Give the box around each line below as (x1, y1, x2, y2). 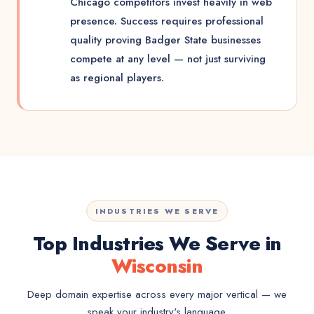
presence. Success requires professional (70, 13, 264, 29)
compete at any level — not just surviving (70, 51, 266, 67)
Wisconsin (111, 252, 203, 280)
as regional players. (70, 70, 164, 86)
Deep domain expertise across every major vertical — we (27, 287, 287, 302)
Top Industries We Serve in (32, 229, 282, 258)
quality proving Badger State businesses (70, 32, 261, 48)
